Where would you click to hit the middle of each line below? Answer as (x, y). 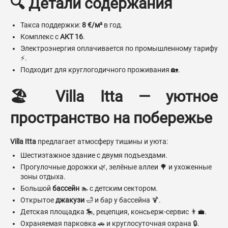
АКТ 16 (72, 37)
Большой (36, 189)
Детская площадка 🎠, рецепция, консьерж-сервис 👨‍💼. (113, 212)
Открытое (38, 200)
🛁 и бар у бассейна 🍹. (123, 200)
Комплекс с (40, 37)
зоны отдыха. (43, 177)
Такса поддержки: (51, 25)
